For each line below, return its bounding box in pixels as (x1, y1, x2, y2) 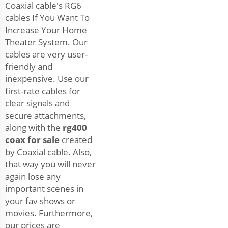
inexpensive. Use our (5, 73, 89, 85)
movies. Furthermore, (5, 207, 93, 219)
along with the (5, 122, 63, 134)
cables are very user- (5, 48, 88, 61)
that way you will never (5, 158, 96, 170)
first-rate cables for (5, 85, 80, 97)
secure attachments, (5, 109, 86, 122)
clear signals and (5, 97, 70, 109)
